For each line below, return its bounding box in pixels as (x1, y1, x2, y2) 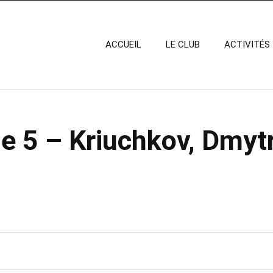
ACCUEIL (105, 39, 141, 50)
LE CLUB (166, 39, 200, 50)
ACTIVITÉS (224, 39, 270, 50)
